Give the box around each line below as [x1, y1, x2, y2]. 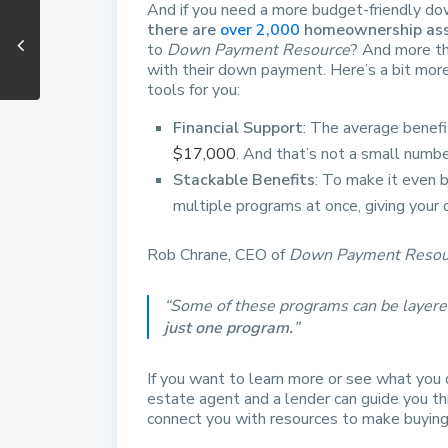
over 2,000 [220, 19, 300, 42]
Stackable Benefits [173, 169, 315, 192]
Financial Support [173, 117, 303, 140]
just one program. [164, 317, 293, 340]
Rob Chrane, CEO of [147, 244, 289, 267]
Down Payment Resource [167, 39, 350, 62]
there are [147, 19, 220, 42]
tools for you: [147, 79, 240, 102]
